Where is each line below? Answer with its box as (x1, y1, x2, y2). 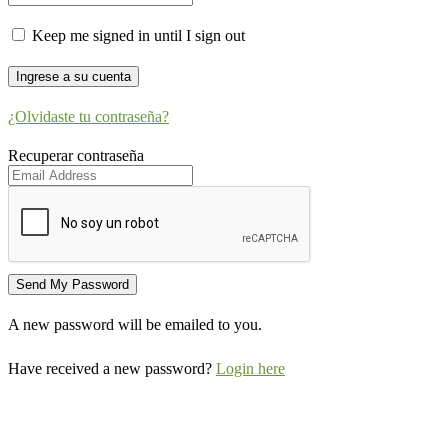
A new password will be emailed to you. (8, 316, 262, 334)
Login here (216, 360, 285, 378)
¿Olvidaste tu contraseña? (8, 108, 169, 126)
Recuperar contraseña (8, 147, 144, 165)
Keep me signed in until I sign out (28, 27, 245, 45)
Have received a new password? (8, 360, 216, 378)
